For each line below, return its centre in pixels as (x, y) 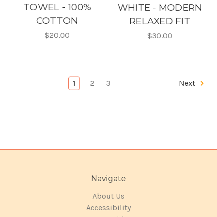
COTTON (57, 21)
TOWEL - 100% (57, 7)
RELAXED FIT (160, 21)
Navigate (108, 179)
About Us (108, 196)
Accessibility (108, 208)
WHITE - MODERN (160, 8)
